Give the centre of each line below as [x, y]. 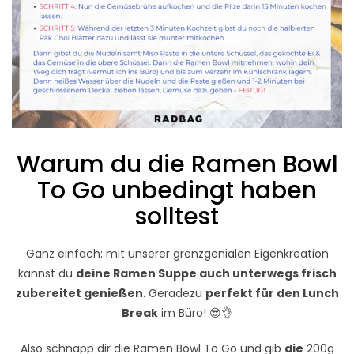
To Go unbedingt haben [177, 190]
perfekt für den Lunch [272, 294]
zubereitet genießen [79, 294]
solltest [177, 216]
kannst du [47, 274]
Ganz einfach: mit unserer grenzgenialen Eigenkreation [177, 254]
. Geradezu [174, 294]
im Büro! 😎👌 [195, 313]
